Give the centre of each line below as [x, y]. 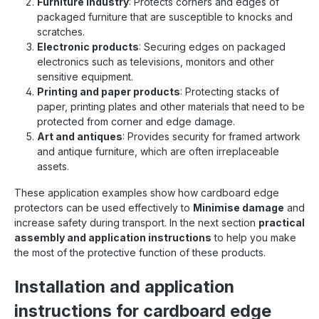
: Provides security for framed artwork [211, 136]
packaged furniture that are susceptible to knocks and [165, 16]
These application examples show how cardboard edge [147, 192]
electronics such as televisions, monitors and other [156, 61]
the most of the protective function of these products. [140, 252]
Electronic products [88, 46]
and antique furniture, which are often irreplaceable [158, 151]
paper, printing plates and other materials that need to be [171, 106]
